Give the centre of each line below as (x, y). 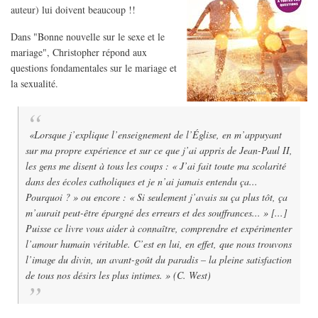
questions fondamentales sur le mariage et (94, 68)
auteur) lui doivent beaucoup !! (73, 9)
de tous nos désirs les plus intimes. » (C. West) (118, 275)
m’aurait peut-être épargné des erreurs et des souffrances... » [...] (156, 213)
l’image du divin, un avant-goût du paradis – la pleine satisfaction (159, 260)
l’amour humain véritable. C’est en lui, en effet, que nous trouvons (159, 244)
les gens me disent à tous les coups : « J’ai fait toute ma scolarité (156, 166)
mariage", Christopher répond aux (79, 53)
